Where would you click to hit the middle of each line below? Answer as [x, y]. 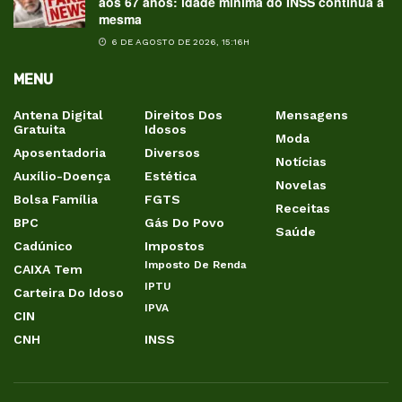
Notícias [301, 161]
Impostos [175, 245]
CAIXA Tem [48, 269]
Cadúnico [43, 245]
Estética [170, 175]
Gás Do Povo [184, 222]
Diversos [172, 152]
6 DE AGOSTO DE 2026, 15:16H [179, 41]
